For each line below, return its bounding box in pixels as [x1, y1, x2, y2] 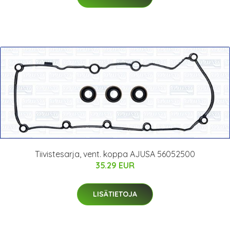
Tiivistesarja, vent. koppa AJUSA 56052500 [35, 149, 195, 160]
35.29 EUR [95, 160, 135, 171]
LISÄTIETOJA [93, 189, 137, 199]
